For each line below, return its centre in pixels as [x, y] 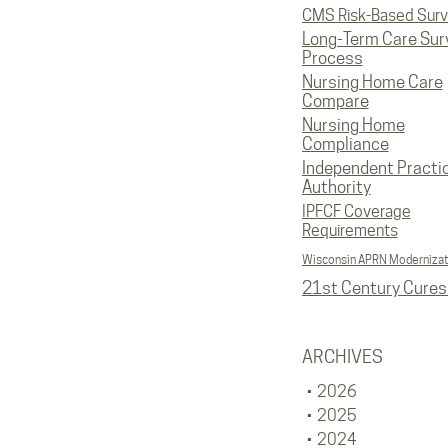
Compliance [345, 144]
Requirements [349, 230]
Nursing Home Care [372, 82]
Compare [335, 101]
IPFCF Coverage [356, 211]
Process [332, 58]
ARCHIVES [342, 356]
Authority [336, 187]
